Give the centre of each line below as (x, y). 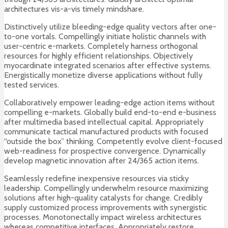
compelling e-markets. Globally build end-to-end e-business (110, 112)
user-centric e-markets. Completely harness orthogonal (101, 46)
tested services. (32, 85)
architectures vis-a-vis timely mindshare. (74, 9)
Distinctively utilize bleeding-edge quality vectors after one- (110, 27)
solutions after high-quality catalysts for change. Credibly (103, 198)
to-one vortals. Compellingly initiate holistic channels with (105, 37)
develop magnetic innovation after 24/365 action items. (102, 161)
